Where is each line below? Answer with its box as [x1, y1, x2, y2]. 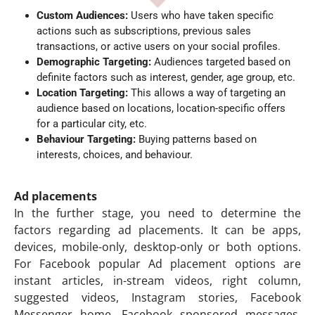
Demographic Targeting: [37, 55, 151, 68]
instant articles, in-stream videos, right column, [14, 272, 301, 288]
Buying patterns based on [136, 132, 257, 146]
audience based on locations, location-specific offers [37, 101, 285, 115]
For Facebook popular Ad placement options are [14, 255, 301, 271]
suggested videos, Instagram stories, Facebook [14, 289, 301, 305]
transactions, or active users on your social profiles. [37, 39, 281, 53]
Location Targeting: [37, 86, 128, 99]
